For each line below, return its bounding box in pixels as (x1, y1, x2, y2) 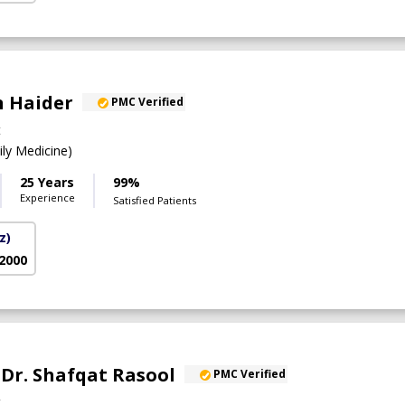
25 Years (20, 174, 74, 192)
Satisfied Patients (113, 193, 196, 208)
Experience (20, 191, 75, 205)
